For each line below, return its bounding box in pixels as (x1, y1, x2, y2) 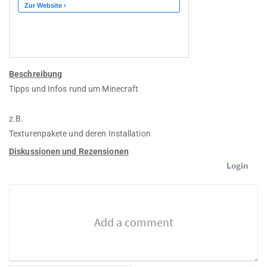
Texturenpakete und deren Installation (9, 129, 151, 139)
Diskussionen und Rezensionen (9, 147, 129, 157)
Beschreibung (9, 69, 63, 79)
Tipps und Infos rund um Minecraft (9, 84, 139, 94)
